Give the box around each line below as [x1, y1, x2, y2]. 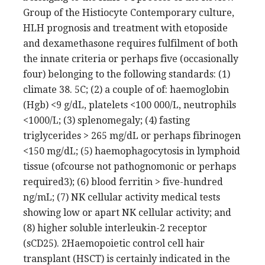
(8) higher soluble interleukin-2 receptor [23, 222, 207, 234]
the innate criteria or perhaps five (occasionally [23, 53, 238, 64]
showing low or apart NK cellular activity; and [23, 206, 231, 218]
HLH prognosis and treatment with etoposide [23, 22, 228, 34]
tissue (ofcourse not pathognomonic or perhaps [23, 160, 236, 172]
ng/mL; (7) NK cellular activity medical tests [23, 191, 220, 203]
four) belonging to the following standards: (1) [23, 68, 230, 80]
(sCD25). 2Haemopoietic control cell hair [23, 237, 205, 249]
